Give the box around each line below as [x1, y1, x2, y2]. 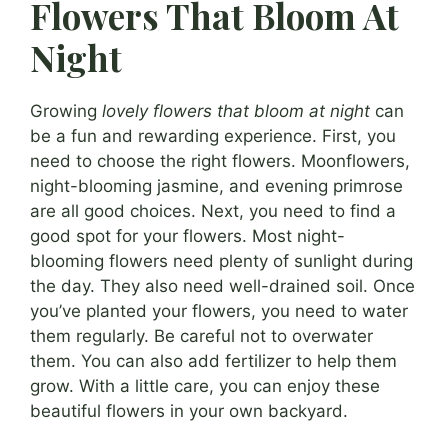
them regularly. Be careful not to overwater [30, 326, 373, 347]
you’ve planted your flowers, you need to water [30, 301, 408, 322]
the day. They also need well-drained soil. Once [30, 276, 415, 297]
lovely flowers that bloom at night [102, 101, 370, 122]
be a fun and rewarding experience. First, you [30, 126, 396, 147]
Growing [30, 101, 102, 122]
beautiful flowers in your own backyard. [30, 401, 348, 422]
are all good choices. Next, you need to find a [30, 201, 396, 222]
